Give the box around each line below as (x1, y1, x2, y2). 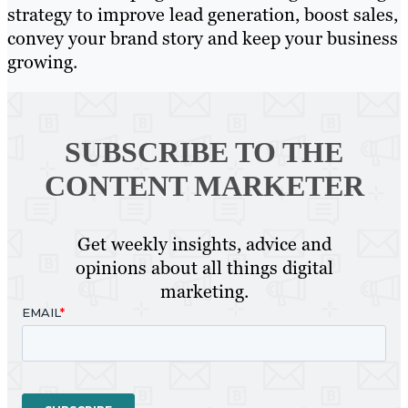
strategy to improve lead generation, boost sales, (7, 3, 398, 27)
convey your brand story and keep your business (7, 26, 398, 51)
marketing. (159, 280, 249, 304)
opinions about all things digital (75, 256, 333, 280)
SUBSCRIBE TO (65, 136, 276, 169)
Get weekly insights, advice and (76, 232, 331, 257)
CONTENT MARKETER (44, 169, 364, 203)
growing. (7, 50, 82, 75)
